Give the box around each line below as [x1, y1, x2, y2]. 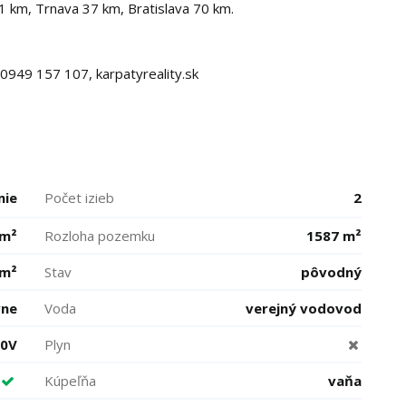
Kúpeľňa [44, 372, 96, 390]
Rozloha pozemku [44, 227, 155, 245]
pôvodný [301, 263, 362, 281]
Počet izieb [44, 188, 114, 207]
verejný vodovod [246, 299, 362, 317]
